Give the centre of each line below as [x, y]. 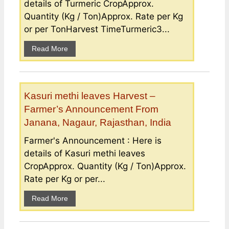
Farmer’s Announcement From [91, 109]
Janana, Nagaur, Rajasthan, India [98, 122]
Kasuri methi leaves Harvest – [90, 96]
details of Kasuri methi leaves [85, 153]
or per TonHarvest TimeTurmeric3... [97, 29]
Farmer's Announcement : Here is [93, 140]
